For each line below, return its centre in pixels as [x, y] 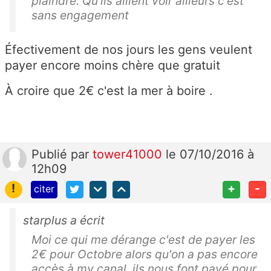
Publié [51, 155]
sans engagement [82, 15]
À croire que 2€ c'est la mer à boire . [109, 91]
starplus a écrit [64, 220]
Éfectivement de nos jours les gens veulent [129, 50]
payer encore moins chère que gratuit [116, 66]
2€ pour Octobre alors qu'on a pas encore [145, 254]
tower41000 [129, 155]
